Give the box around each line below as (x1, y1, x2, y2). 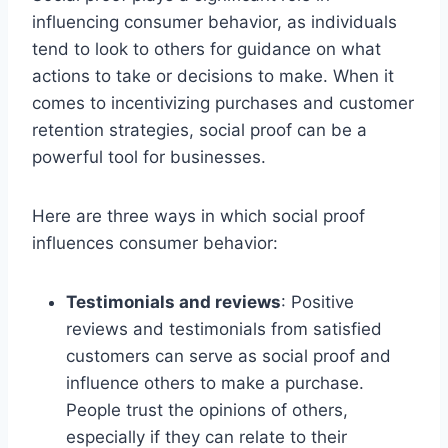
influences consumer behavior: (32, 232, 278, 253)
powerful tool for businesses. (32, 146, 266, 167)
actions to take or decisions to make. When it (32, 65, 394, 86)
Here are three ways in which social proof (32, 205, 365, 226)
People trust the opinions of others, (66, 399, 348, 420)
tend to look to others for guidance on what (32, 38, 381, 59)
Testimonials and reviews (66, 291, 281, 312)
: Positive (281, 291, 354, 312)
